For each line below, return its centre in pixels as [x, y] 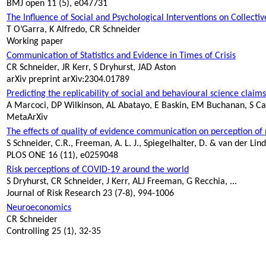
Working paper [35, 42]
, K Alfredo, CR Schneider [93, 30]
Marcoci [30, 106]
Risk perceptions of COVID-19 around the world [98, 170]
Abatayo [134, 106]
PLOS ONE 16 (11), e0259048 [62, 156]
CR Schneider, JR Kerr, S [53, 68]
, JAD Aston [154, 68]
